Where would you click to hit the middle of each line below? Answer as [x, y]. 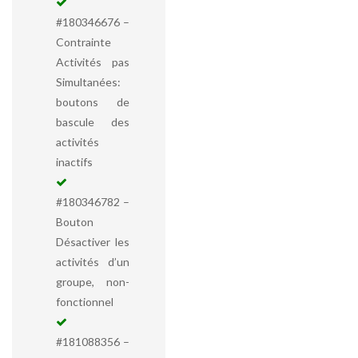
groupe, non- [93, 282]
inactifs [74, 162]
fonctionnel [85, 302]
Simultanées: [88, 82]
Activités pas [93, 62]
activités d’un [93, 262]
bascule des [93, 122]
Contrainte [84, 42]
